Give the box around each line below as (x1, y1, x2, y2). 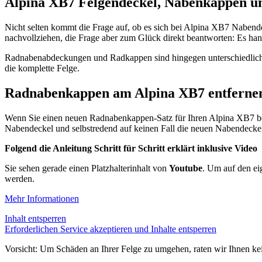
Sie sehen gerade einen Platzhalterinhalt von (5, 163, 169, 174)
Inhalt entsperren (5, 213, 66, 224)
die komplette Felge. (5, 63, 80, 74)
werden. (5, 174, 35, 184)
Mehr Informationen (5, 194, 79, 204)
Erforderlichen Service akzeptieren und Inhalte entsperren (5, 224, 216, 235)
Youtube (169, 163, 202, 174)
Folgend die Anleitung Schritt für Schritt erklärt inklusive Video (5, 143, 257, 154)
